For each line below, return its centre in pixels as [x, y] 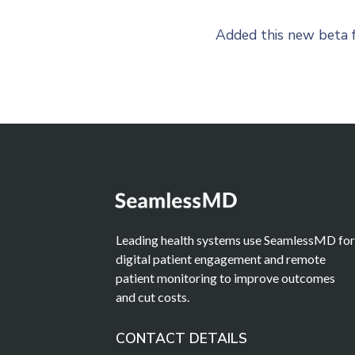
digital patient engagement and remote [221, 258]
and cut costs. [153, 296]
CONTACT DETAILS [182, 338]
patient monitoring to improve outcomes [226, 277]
